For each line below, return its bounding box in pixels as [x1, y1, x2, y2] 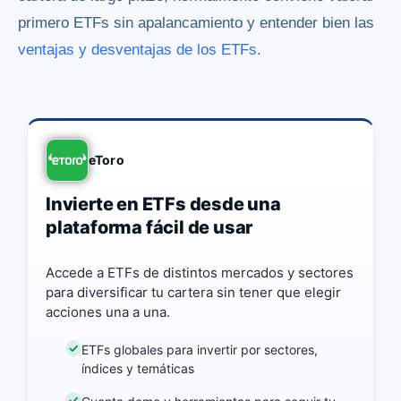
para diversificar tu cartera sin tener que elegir [46, 283, 341, 301]
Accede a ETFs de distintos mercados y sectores [46, 263, 354, 281]
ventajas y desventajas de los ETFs [18, 40, 257, 58]
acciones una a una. [46, 303, 170, 320]
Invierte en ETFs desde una [46, 192, 281, 215]
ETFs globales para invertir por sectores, [81, 342, 319, 358]
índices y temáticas [81, 361, 195, 377]
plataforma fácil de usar [46, 216, 253, 238]
